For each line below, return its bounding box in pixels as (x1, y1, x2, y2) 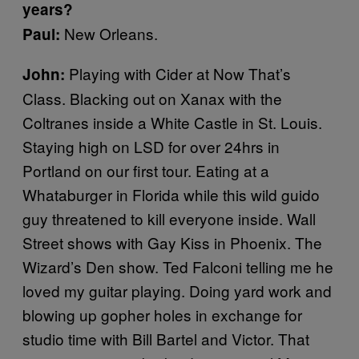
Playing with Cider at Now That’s (65, 62, 291, 84)
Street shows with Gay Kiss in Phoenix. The (22, 231, 322, 253)
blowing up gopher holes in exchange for (22, 303, 302, 325)
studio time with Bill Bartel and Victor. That (22, 327, 309, 349)
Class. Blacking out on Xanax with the (22, 87, 282, 109)
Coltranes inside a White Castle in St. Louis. (22, 111, 322, 133)
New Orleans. (64, 22, 158, 44)
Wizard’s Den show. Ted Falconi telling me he (22, 255, 333, 277)
